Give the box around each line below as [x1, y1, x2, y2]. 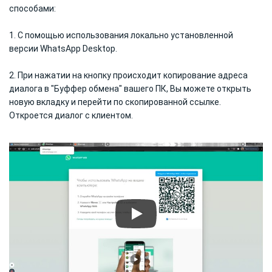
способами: [9, 3, 56, 13]
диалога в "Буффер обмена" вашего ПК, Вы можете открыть [9, 83, 251, 93]
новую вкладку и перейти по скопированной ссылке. [9, 97, 221, 107]
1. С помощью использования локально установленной [9, 30, 233, 40]
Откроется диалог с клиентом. [9, 110, 133, 120]
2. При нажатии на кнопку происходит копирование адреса [9, 70, 248, 80]
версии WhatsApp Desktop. [9, 43, 117, 53]
